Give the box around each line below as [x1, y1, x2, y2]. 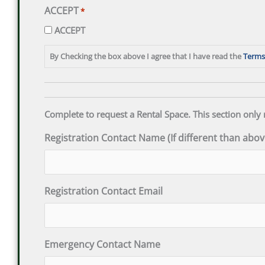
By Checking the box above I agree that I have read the [49, 51, 243, 62]
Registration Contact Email [44, 184, 163, 198]
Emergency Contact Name [44, 237, 160, 251]
